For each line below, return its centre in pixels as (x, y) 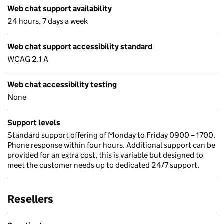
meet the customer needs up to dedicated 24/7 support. (103, 165)
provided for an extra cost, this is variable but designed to (105, 155)
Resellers (30, 199)
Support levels (34, 123)
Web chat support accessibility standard (80, 47)
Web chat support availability (60, 9)
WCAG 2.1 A (28, 59)
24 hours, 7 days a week (48, 21)
